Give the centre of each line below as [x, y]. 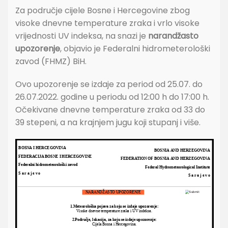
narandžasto [173, 36]
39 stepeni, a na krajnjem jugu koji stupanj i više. [108, 123]
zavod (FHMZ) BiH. [51, 62]
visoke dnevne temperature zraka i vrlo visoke [107, 23]
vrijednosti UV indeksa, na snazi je [82, 36]
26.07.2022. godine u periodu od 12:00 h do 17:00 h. [112, 97]
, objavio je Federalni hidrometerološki [135, 49]
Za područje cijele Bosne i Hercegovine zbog [103, 11]
